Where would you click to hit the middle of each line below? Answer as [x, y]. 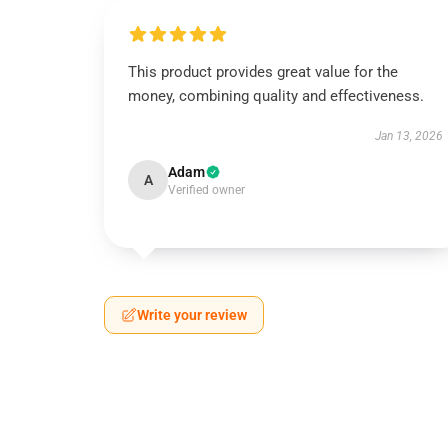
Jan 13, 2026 [408, 136]
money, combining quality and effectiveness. [276, 96]
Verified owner [206, 190]
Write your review [192, 315]
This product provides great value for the [263, 72]
